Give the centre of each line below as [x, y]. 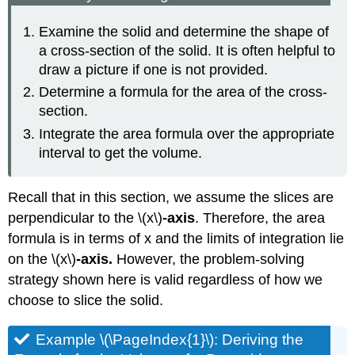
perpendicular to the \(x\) [86, 218]
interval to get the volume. [121, 153]
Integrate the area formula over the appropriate [187, 134]
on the [28, 260]
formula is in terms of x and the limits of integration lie [176, 239]
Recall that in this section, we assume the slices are [171, 198]
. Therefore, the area [260, 218]
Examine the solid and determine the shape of [184, 32]
